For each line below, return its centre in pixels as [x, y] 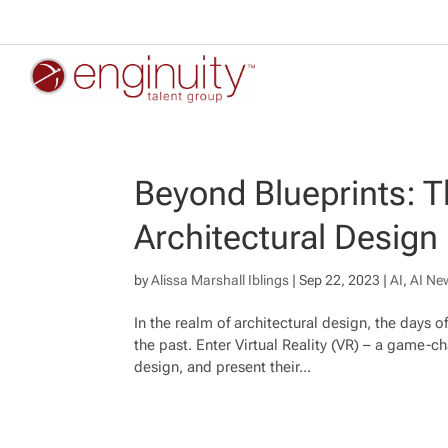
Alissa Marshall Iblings [220, 280]
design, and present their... [223, 367]
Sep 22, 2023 [340, 280]
